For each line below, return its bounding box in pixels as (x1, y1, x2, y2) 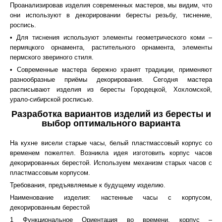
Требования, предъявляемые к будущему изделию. (10, 181, 166, 189)
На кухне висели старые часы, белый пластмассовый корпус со (10, 139, 212, 147)
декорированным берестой (10, 204, 90, 211)
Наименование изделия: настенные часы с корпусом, (10, 194, 212, 201)
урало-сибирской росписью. (10, 96, 94, 103)
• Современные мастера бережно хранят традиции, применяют (10, 66, 212, 73)
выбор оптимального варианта (42, 118, 180, 128)
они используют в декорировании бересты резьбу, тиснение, (10, 11, 212, 19)
